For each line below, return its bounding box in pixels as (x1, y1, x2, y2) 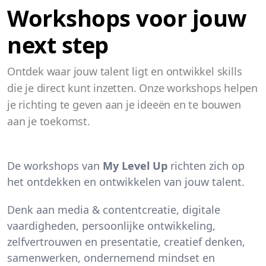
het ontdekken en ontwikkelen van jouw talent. (7, 175, 245, 189)
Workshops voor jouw (7, 2, 247, 34)
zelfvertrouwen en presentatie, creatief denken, (7, 235, 245, 249)
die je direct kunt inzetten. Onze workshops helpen (7, 81, 258, 96)
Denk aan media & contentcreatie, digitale (7, 202, 220, 217)
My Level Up (103, 159, 167, 173)
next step (7, 29, 109, 61)
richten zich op (167, 159, 245, 173)
